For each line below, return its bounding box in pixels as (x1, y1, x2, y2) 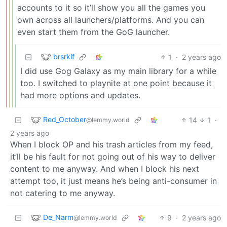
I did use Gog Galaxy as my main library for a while (20, 65, 216, 76)
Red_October (43, 115, 86, 124)
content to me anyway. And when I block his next (10, 163, 199, 174)
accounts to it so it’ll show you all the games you (17, 2, 205, 13)
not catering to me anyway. (10, 187, 115, 198)
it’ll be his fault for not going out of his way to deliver (10, 151, 215, 162)
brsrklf (53, 52, 74, 61)
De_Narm (43, 212, 73, 221)
